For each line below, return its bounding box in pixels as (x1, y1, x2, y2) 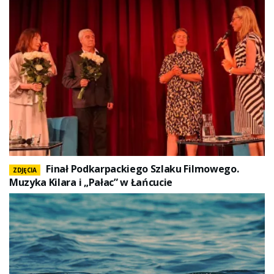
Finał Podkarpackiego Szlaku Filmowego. (46, 162, 239, 176)
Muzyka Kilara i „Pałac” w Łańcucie (9, 176, 173, 190)
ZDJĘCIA (13, 166, 37, 175)
